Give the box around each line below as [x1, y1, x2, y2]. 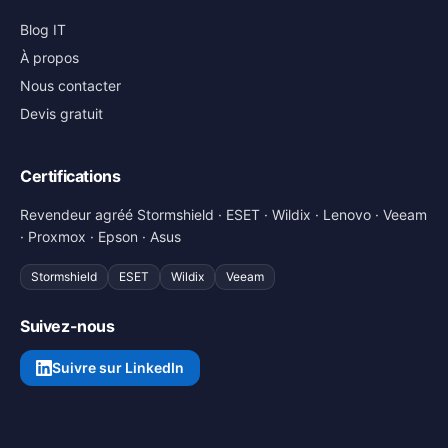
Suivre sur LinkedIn [52, 359, 184, 376]
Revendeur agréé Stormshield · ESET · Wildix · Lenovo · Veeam [20, 206, 427, 223]
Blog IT [20, 21, 66, 38]
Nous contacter [20, 77, 121, 94]
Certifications [20, 166, 121, 186]
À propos [20, 49, 79, 66]
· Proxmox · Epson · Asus [20, 228, 181, 245]
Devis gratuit [20, 105, 103, 122]
